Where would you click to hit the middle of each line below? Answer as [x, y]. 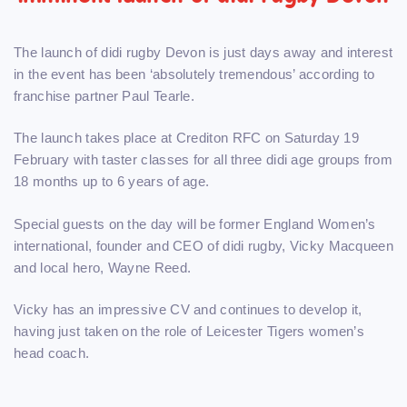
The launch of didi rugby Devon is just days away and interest [203, 52]
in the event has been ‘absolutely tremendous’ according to [194, 74]
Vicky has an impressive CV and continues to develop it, [188, 310]
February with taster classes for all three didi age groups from [203, 160]
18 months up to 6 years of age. [112, 182]
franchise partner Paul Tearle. [104, 95]
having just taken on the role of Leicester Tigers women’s [189, 332]
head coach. [52, 353]
